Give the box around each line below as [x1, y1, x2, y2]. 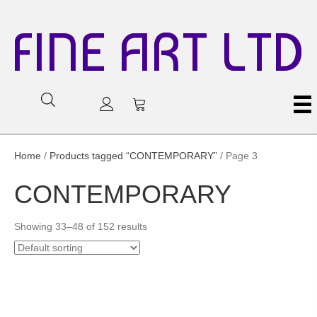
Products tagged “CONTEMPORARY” [50, 149, 217, 161]
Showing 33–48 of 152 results [14, 220, 147, 232]
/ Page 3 [217, 149, 258, 161]
